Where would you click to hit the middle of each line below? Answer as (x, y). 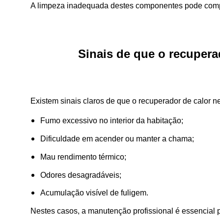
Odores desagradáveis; (81, 175)
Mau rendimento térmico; (83, 157)
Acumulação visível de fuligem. (94, 193)
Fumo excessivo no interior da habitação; (112, 121)
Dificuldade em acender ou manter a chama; (117, 139)
